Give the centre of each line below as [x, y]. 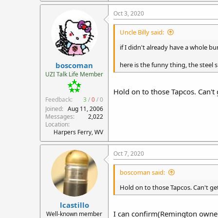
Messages [59, 116]
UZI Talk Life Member [74, 74]
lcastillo [74, 205]
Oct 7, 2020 [129, 153]
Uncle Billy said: [142, 32]
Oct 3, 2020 [129, 13]
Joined [54, 109]
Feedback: [59, 99]
